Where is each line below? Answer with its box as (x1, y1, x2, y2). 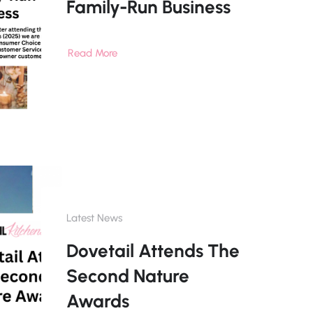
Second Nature (66, 265, 189, 288)
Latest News (66, 212, 122, 225)
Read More (67, 47, 117, 60)
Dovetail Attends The (66, 240, 240, 263)
